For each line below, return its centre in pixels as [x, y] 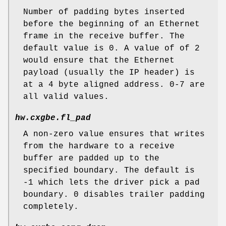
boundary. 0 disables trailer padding [114, 195]
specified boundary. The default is [109, 171]
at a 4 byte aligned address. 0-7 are [114, 85]
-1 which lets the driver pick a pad [111, 183]
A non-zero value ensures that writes [114, 134]
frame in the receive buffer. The [104, 37]
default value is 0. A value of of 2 [111, 49]
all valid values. [66, 97]
